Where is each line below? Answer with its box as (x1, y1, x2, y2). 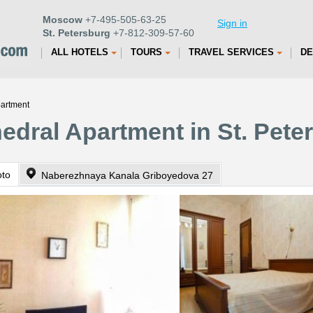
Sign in (217, 17, 247, 29)
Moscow (43, 14, 82, 25)
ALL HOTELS (51, 47, 108, 57)
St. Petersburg (43, 27, 110, 38)
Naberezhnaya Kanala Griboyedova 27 (41, 170, 213, 181)
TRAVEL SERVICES (189, 47, 274, 57)
